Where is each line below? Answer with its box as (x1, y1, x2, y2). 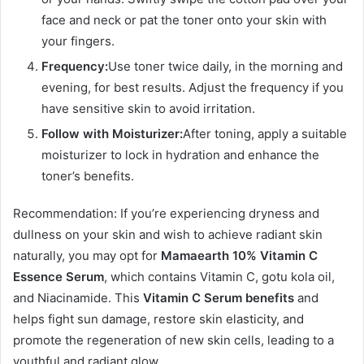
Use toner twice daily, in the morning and (108, 58, 343, 75)
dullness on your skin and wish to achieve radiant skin (13, 227, 323, 243)
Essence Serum (13, 269, 104, 285)
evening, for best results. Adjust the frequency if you (41, 80, 344, 96)
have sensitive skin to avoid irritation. (41, 101, 255, 117)
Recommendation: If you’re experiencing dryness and (13, 206, 319, 222)
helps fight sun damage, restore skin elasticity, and (13, 311, 304, 327)
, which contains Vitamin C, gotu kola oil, (104, 269, 335, 285)
